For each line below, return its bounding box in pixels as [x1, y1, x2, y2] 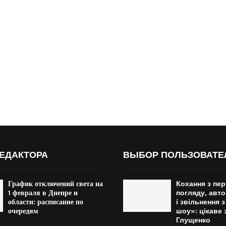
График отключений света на [8, 180, 103, 189]
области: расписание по [8, 198, 83, 207]
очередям [8, 207, 38, 216]
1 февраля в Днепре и [8, 189, 78, 198]
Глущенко [176, 216, 210, 225]
